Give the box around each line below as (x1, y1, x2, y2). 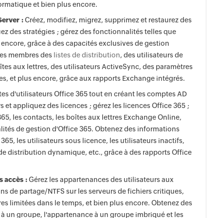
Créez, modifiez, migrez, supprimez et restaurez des (23, 16, 192, 24)
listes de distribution (54, 51, 120, 59)
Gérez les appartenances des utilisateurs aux (27, 176, 174, 183)
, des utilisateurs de (120, 51, 183, 59)
